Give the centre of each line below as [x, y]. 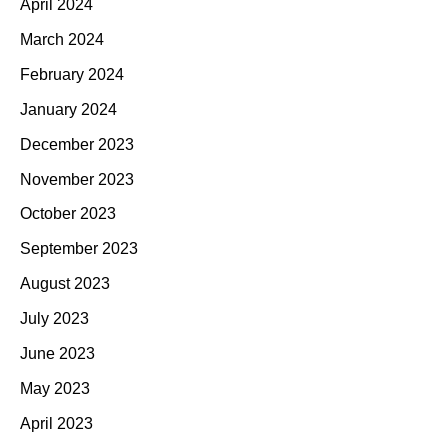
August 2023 [65, 284]
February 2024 [72, 74]
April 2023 [56, 423]
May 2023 [55, 388]
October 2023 [68, 214]
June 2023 [57, 353]
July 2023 [54, 319]
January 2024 [68, 109]
